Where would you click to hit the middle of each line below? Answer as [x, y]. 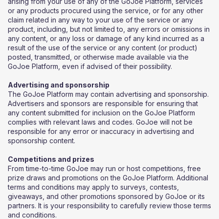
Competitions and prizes [51, 159]
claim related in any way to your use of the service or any [100, 20]
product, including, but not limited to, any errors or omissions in [109, 29]
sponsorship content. [42, 141]
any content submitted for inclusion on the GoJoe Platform [101, 113]
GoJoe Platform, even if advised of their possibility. [90, 66]
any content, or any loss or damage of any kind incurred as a [106, 38]
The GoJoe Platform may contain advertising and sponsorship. [108, 94]
